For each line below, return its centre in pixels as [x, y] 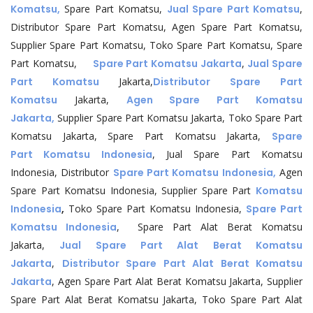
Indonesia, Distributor [62, 172]
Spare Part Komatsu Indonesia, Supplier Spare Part [133, 190]
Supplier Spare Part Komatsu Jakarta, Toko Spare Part [180, 118]
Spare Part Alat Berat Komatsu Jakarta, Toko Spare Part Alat [156, 299]
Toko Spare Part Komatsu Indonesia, [155, 209]
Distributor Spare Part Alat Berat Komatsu [182, 263]
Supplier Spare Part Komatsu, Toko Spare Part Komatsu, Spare [156, 45]
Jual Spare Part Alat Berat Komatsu [181, 245]
